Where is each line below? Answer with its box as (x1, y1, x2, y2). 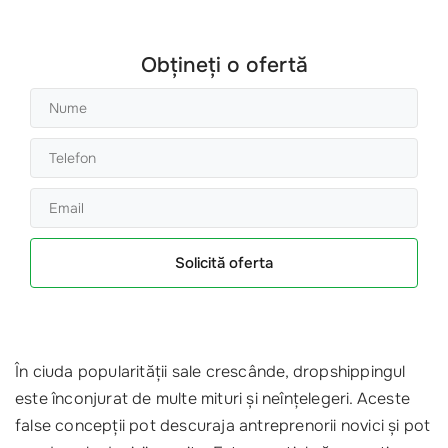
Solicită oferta (175, 253, 273, 274)
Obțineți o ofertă (140, 52, 308, 79)
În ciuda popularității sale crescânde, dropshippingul (15, 361, 406, 383)
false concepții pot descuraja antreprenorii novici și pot (15, 415, 431, 437)
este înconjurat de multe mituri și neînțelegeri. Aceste (15, 388, 410, 410)
